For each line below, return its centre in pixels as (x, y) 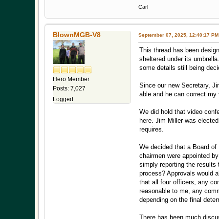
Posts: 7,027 (69, 88)
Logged (63, 99)
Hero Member (71, 79)
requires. (152, 130)
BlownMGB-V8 (77, 35)
